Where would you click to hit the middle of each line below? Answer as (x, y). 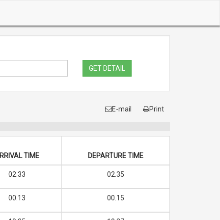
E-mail (122, 109)
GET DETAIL (107, 68)
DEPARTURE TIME (116, 156)
